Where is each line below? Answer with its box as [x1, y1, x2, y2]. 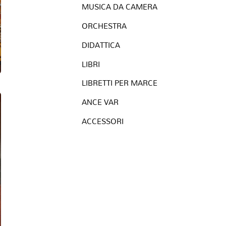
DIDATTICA [82, 37, 120, 52]
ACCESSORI [82, 113, 124, 129]
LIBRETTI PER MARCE [82, 75, 157, 91]
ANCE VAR [82, 94, 119, 109]
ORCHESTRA [82, 18, 127, 33]
